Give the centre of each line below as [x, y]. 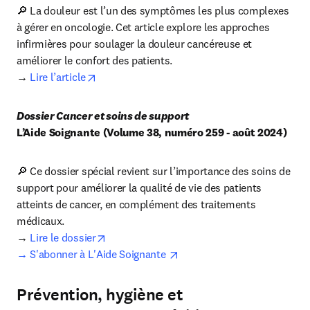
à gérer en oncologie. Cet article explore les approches [143, 27]
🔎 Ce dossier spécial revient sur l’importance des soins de [154, 171]
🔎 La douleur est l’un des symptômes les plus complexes [153, 10]
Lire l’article [58, 77]
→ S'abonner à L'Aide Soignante [93, 254]
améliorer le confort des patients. [95, 60]
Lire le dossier [63, 237]
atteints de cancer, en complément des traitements [136, 204]
